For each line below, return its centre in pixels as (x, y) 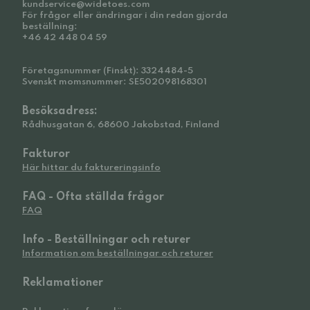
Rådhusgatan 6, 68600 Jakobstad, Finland (121, 125)
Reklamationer (63, 283)
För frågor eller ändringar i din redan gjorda (125, 16)
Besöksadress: (60, 111)
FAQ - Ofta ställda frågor (93, 197)
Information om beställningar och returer (118, 254)
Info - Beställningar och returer (106, 240)
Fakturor (46, 154)
